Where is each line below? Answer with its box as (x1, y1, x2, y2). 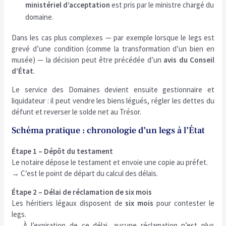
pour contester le (153, 198, 214, 208)
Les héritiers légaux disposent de (12, 198, 126, 208)
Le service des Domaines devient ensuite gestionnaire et (12, 85, 214, 94)
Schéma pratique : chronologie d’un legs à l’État (12, 125, 205, 136)
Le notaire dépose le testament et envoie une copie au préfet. (12, 157, 208, 167)
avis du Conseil (163, 55, 214, 65)
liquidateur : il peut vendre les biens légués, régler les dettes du (12, 96, 214, 105)
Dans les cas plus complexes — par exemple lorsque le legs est (12, 33, 214, 42)
